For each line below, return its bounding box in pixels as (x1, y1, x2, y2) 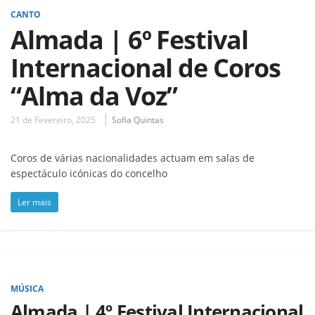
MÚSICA (11, 282, 44, 295)
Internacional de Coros (11, 50, 281, 85)
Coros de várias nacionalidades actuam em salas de (11, 150, 255, 165)
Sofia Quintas (112, 113, 164, 126)
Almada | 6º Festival (11, 22, 249, 57)
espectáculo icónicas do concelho (11, 166, 167, 180)
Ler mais (18, 195, 51, 208)
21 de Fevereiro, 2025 (11, 113, 96, 126)
